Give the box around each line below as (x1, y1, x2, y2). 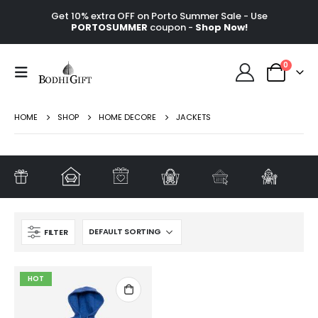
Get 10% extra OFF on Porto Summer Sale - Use (50, 9, 268, 23)
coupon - (147, 20, 195, 34)
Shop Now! (194, 20, 248, 34)
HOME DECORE (99, 111, 156, 123)
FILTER (44, 226, 68, 238)
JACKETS (176, 111, 211, 123)
